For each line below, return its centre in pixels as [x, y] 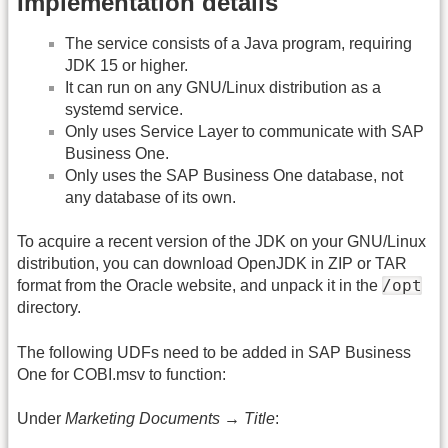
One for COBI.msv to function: [121, 374]
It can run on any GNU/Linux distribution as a [223, 87]
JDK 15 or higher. [126, 65]
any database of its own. [150, 197]
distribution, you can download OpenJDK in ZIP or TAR [212, 264]
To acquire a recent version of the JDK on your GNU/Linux [221, 242]
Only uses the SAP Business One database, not [234, 175]
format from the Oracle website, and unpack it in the [199, 286]
